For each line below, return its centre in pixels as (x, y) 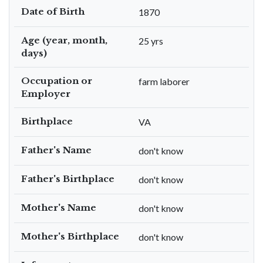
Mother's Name (59, 208)
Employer (46, 94)
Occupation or (57, 81)
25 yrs (151, 41)
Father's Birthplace (68, 179)
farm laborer (164, 81)
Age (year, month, (64, 40)
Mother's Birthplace (70, 236)
